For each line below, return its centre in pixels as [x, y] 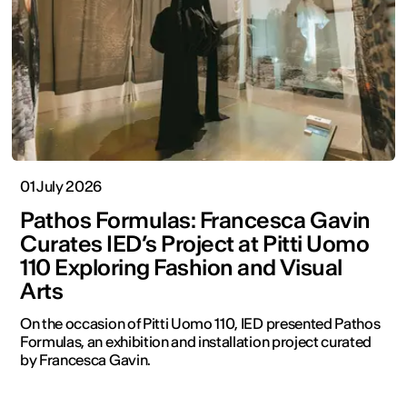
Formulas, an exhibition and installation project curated [196, 342]
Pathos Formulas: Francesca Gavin [195, 221]
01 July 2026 [61, 187]
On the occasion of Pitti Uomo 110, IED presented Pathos [200, 324]
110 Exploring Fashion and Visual [181, 268]
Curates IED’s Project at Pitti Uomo [195, 244]
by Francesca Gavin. [85, 360]
